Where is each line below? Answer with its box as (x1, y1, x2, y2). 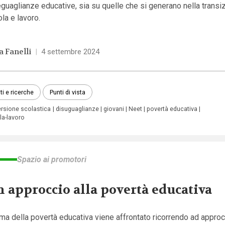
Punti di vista (49, 88, 85, 96)
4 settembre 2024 (41, 47, 99, 57)
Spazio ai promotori (17, 155, 86, 165)
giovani (103, 105, 124, 113)
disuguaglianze (55, 105, 99, 113)
